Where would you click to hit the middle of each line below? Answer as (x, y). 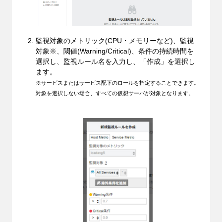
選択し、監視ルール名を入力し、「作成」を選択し (115, 62)
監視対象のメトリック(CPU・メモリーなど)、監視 (114, 41)
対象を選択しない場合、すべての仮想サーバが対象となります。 (114, 93)
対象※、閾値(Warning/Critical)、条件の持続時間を (114, 51)
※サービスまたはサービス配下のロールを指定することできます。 (117, 83)
